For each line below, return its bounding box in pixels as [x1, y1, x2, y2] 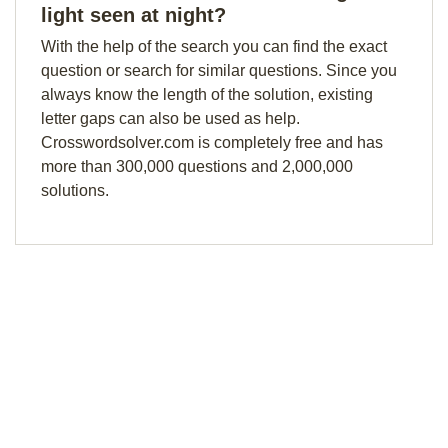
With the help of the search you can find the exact [41, 38, 387, 55]
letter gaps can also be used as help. [41, 110, 300, 127]
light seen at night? [41, 4, 226, 26]
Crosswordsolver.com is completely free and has [41, 134, 383, 151]
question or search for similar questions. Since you [41, 62, 397, 79]
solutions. [41, 182, 109, 199]
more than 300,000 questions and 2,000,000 [41, 158, 353, 175]
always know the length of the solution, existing [41, 86, 373, 103]
